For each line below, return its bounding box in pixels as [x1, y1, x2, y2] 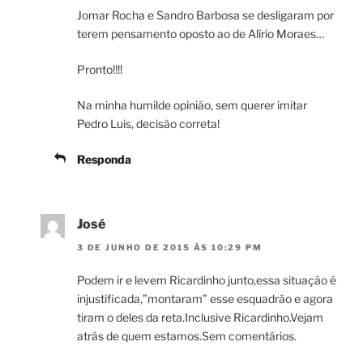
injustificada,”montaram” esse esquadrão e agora [77, 291, 333, 305]
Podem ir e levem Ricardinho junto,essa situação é [77, 272, 336, 287]
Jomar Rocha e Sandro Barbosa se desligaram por [77, 8, 334, 23]
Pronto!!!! [77, 62, 122, 77]
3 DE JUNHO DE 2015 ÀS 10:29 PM [77, 241, 263, 252]
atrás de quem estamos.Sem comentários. [77, 328, 297, 343]
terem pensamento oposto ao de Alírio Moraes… [77, 27, 324, 41]
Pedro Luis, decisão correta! [77, 117, 220, 131]
